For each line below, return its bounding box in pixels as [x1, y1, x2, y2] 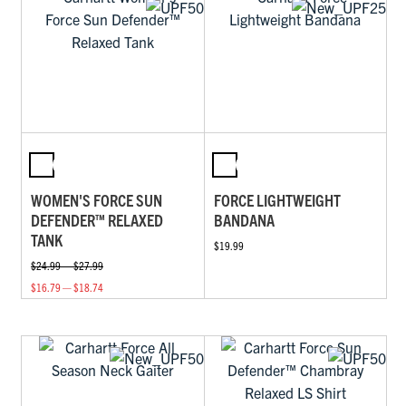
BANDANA [213, 209, 275, 231]
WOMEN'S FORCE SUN [31, 189, 162, 211]
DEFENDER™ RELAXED [31, 209, 163, 231]
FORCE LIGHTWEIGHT [213, 189, 341, 211]
